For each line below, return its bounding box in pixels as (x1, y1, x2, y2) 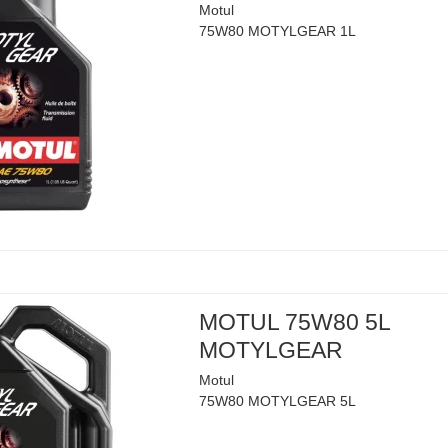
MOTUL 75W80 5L (199, 309, 391, 336)
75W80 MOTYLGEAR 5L (199, 392, 357, 409)
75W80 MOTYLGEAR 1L (199, 23, 357, 40)
